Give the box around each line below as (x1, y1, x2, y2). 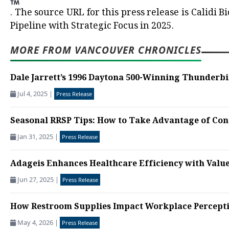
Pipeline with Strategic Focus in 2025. (10, 19, 174, 35)
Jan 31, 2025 (16, 132, 55, 142)
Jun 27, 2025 (16, 175, 55, 185)
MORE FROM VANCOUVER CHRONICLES (10, 43, 201, 57)
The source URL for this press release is (12, 6, 191, 21)
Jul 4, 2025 (16, 89, 49, 99)
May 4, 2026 (16, 218, 55, 227)
